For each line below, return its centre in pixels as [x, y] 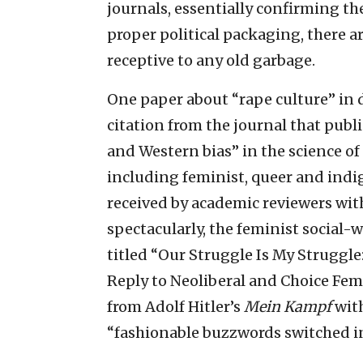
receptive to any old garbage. [211, 60]
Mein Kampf [289, 306]
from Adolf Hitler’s [175, 306]
